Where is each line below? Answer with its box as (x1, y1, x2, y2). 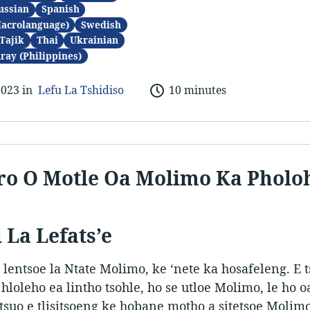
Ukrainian (70, 34, 119, 47)
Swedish (81, 18, 122, 31)
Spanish (41, 3, 80, 16)
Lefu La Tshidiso (37, 82, 124, 98)
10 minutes (168, 82, 226, 98)
